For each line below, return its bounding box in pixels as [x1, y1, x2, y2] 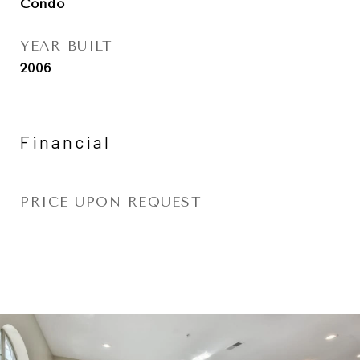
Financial [20, 132, 111, 152]
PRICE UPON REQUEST [20, 194, 202, 210]
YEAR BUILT [20, 38, 112, 54]
